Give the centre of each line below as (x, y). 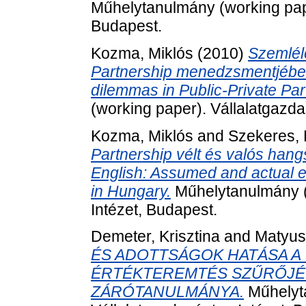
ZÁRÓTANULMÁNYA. (167, 292)
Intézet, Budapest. (154, 209)
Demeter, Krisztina (155, 237)
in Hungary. (131, 191)
